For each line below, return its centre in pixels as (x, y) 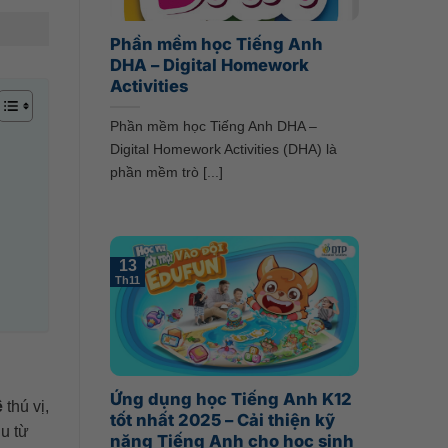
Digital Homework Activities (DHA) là (223, 149)
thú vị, (25, 407)
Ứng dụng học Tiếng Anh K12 (230, 399)
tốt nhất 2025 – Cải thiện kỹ (222, 420)
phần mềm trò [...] (166, 172)
